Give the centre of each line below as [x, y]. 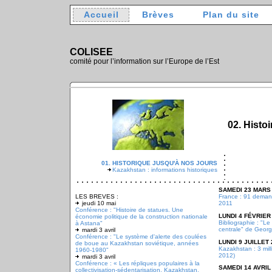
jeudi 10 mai [98, 203]
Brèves [158, 15]
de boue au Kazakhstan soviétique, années [137, 243]
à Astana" [89, 223]
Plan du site [231, 15]
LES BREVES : [97, 196]
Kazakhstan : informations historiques [165, 170]
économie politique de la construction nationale [141, 216]
